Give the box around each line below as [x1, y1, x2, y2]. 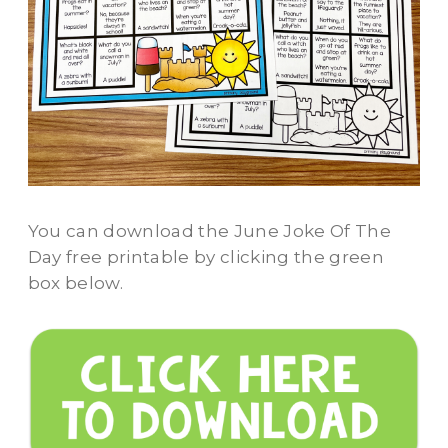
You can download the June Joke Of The [27, 221, 392, 242]
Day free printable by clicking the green [27, 247, 385, 268]
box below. [27, 273, 123, 294]
